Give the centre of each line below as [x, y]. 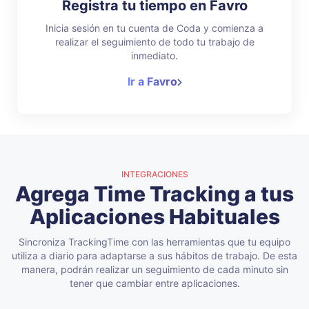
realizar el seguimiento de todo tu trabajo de [154, 42]
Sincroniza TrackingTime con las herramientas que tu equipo [154, 242]
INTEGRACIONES [154, 174]
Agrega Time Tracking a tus [154, 194]
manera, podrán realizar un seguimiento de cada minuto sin [154, 269]
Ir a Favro [152, 81]
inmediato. [154, 56]
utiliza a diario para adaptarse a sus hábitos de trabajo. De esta [154, 256]
